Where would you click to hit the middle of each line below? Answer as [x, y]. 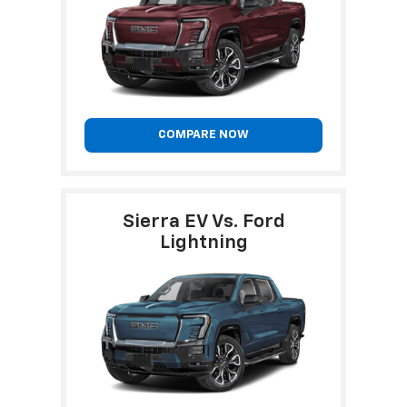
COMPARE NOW [203, 134]
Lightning [203, 243]
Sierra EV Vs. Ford [203, 222]
